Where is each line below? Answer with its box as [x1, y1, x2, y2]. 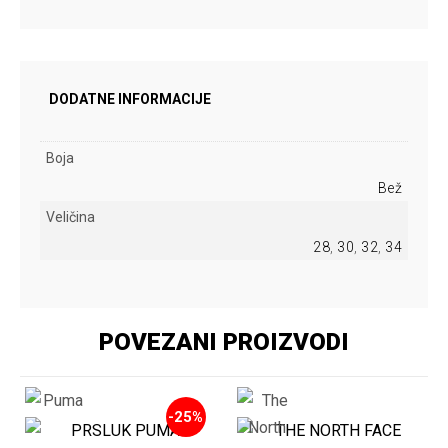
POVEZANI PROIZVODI [99, 327, 349, 356]
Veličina [46, 208, 95, 225]
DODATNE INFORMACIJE [49, 91, 211, 107]
